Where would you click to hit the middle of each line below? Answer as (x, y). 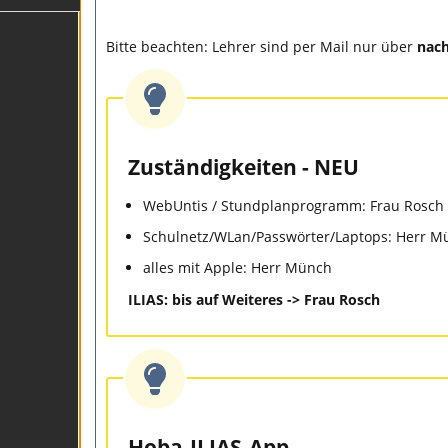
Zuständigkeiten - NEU (243, 167)
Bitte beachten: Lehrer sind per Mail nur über (261, 46)
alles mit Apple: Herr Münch (237, 268)
